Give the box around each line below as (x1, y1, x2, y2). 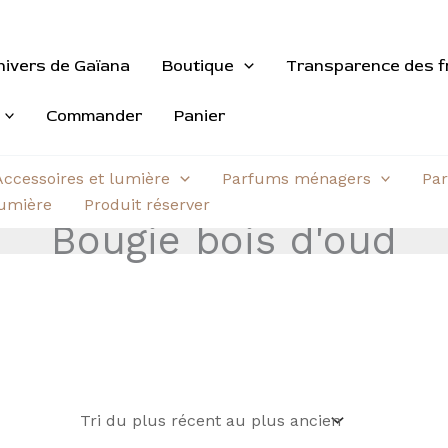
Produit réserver (83, 195, 210, 214)
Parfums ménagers (221, 169, 371, 188)
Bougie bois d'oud (51, 217, 397, 264)
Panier (174, 105, 226, 126)
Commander (46, 105, 143, 126)
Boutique (162, 55, 234, 76)
